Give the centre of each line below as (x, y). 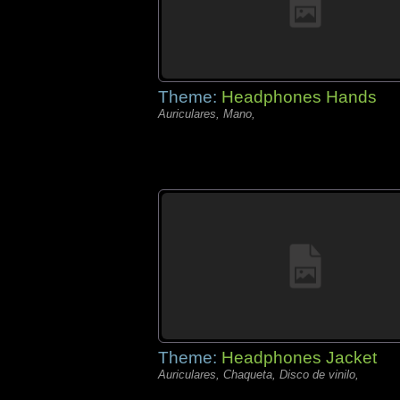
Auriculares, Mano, (207, 114)
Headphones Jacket (299, 358)
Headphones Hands (299, 97)
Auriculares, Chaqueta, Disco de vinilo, (258, 375)
